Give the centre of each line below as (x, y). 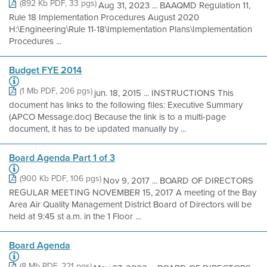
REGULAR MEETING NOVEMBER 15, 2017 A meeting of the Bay (133, 193)
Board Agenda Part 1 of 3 (62, 158)
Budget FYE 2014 (45, 70)
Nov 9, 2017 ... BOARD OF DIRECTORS (178, 181)
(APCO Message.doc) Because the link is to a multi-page (117, 117)
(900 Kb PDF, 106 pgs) (60, 178)
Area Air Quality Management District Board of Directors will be (130, 204)
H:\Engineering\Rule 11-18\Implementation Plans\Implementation (131, 29)
